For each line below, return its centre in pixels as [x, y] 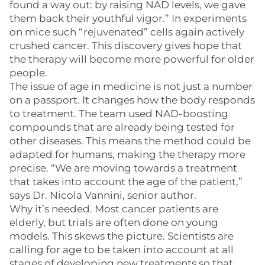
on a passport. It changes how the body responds [132, 100]
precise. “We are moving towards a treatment [123, 168]
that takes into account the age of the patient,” [126, 182]
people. [28, 73]
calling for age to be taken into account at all [122, 250]
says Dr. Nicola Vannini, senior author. [103, 195]
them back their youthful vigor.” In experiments [128, 18]
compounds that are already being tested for [122, 127]
